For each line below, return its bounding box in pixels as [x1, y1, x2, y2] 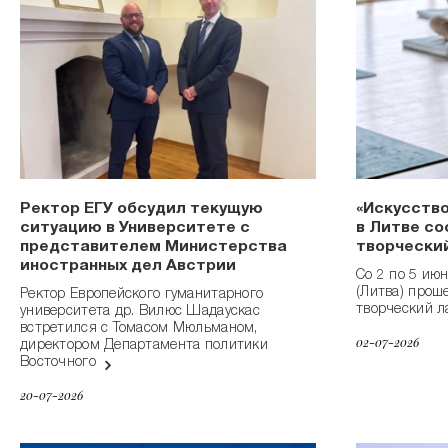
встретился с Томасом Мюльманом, [20, 322, 258, 337]
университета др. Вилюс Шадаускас [20, 305, 260, 320]
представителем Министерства [20, 240, 287, 257]
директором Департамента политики [20, 339, 268, 354]
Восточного [20, 356, 101, 371]
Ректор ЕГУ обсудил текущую [20, 202, 263, 219]
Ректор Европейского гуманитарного [20, 288, 264, 303]
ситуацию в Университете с [20, 221, 250, 238]
